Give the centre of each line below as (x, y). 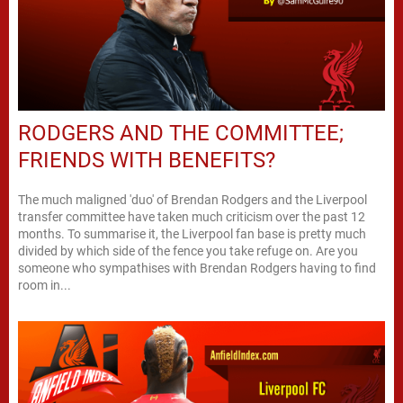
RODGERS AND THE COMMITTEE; (181, 133)
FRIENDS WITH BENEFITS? (147, 160)
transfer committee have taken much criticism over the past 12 (192, 216)
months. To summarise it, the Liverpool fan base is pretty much (192, 233)
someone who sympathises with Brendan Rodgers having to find (197, 268)
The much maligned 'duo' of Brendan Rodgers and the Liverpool (193, 199)
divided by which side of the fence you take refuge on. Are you (188, 251)
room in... (45, 285)
